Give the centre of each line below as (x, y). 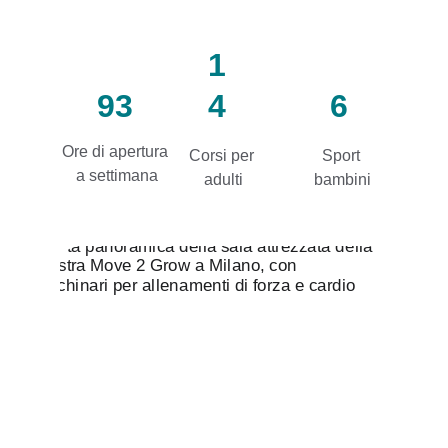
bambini (343, 179)
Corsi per (224, 155)
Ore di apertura (116, 151)
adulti (224, 179)
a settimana (116, 175)
